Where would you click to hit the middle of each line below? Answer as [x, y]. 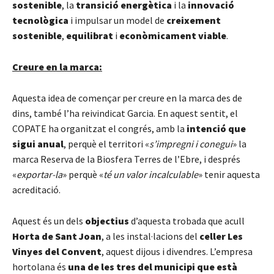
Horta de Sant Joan [57, 236]
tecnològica [40, 20]
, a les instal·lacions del [150, 236]
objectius [107, 220]
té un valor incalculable [151, 174]
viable [212, 35]
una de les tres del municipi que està [153, 266]
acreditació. [36, 189]
